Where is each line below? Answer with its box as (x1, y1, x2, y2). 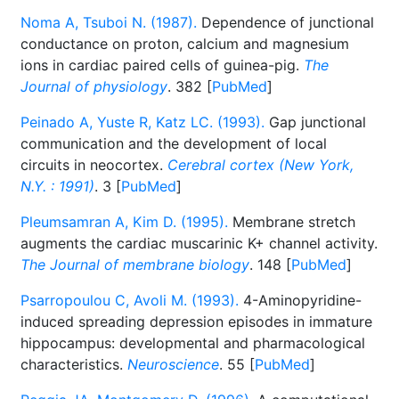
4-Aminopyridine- (239, 291, 362, 309)
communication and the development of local (20, 134, 327, 152)
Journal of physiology (20, 77, 167, 95)
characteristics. (20, 355, 127, 373)
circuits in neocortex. (20, 156, 167, 174)
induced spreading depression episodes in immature (20, 313, 372, 330)
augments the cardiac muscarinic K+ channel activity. (20, 234, 378, 252)
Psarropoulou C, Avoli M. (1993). (20, 291, 239, 309)
